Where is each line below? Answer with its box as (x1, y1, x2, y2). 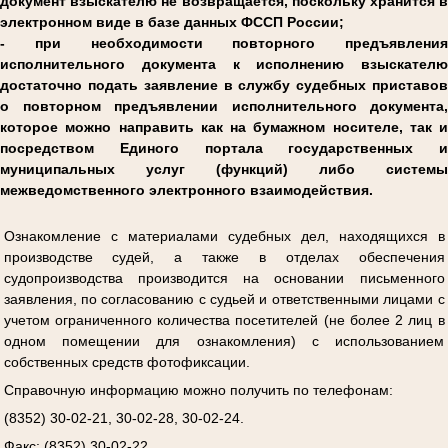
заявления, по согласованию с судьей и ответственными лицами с (3, 290, 445, 307)
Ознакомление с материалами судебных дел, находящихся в (3, 227, 445, 244)
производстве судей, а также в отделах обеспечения (3, 248, 445, 265)
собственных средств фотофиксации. (3, 353, 250, 370)
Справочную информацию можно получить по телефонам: (3, 381, 393, 398)
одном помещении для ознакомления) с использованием (3, 332, 445, 349)
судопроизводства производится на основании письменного (3, 269, 445, 286)
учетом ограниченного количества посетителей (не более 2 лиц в (3, 311, 445, 328)
